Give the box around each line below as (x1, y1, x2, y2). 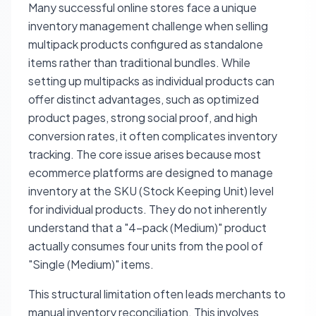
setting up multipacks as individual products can (28, 73, 274, 88)
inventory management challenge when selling (28, 18, 268, 33)
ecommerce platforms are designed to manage (28, 165, 273, 180)
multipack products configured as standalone (28, 37, 263, 51)
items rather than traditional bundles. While (28, 55, 250, 70)
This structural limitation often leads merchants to (28, 286, 286, 301)
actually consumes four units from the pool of (28, 238, 263, 253)
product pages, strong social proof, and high (28, 110, 257, 125)
